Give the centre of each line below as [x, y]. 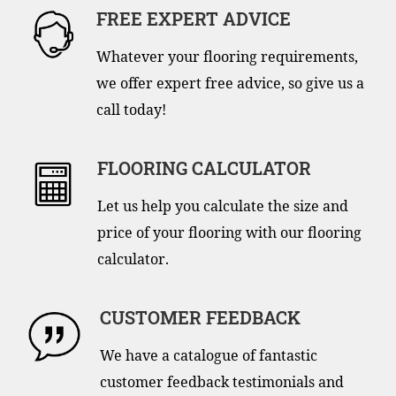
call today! [131, 109]
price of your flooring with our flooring [229, 232]
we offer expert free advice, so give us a [230, 83]
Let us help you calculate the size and [222, 206]
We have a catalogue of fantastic [209, 355]
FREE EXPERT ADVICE [193, 18]
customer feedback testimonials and [222, 381]
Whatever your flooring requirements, [227, 56]
